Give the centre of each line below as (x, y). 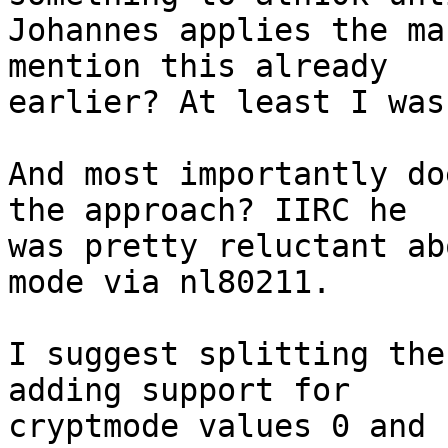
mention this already (198, 66)
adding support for (179, 390)
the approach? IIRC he (207, 210)
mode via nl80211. (169, 282)
